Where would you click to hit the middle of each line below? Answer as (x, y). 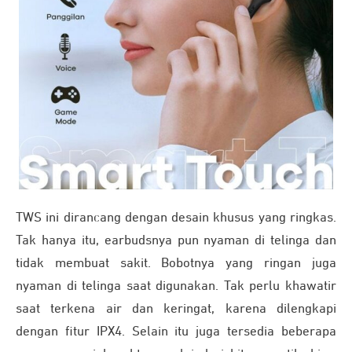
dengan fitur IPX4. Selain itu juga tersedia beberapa (176, 332)
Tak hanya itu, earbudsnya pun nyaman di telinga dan (176, 241)
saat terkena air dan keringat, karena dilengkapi (176, 310)
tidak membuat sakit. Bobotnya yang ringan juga (176, 264)
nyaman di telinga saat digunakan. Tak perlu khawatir (176, 287)
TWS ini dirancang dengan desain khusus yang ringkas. (176, 218)
